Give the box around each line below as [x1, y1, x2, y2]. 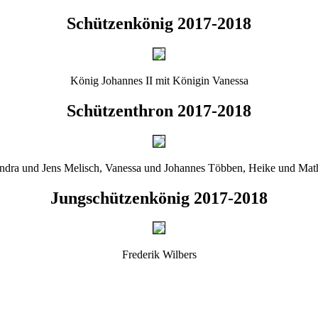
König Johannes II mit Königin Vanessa [70, 74, 248, 87]
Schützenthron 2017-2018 [67, 101, 251, 120]
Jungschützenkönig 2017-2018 [50, 188, 268, 207]
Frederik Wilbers [121, 248, 197, 261]
